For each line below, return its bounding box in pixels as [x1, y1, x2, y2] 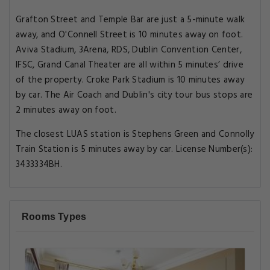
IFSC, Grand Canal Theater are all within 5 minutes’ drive [16, 58, 244, 72]
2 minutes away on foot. [16, 103, 116, 118]
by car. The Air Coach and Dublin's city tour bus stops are [16, 88, 253, 102]
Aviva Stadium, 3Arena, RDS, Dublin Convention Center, [16, 43, 242, 57]
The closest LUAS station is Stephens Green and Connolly [16, 127, 254, 142]
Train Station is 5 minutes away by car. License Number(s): [16, 142, 253, 157]
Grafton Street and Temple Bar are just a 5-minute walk [16, 13, 245, 27]
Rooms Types [22, 212, 87, 222]
